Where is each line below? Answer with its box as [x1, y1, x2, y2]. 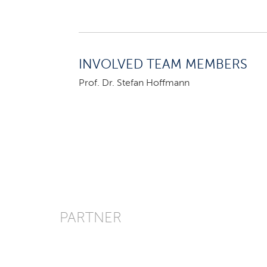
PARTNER [59, 211, 122, 226]
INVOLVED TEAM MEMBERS [79, 58, 247, 72]
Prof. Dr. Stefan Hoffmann [79, 78, 190, 88]
